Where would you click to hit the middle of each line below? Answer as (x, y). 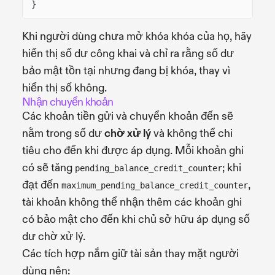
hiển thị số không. (64, 88)
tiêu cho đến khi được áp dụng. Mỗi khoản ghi (133, 150)
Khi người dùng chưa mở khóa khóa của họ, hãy (137, 36)
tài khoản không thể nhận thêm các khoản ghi (132, 202)
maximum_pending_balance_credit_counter (155, 185)
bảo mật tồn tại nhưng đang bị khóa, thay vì (126, 71)
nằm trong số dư (63, 133)
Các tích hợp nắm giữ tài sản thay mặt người (130, 254)
